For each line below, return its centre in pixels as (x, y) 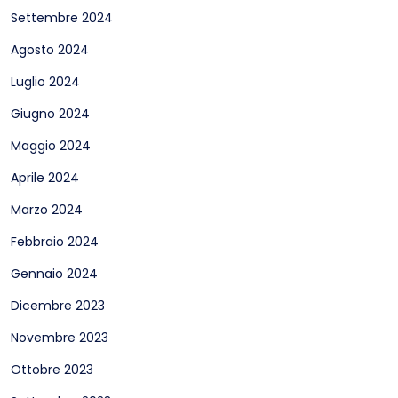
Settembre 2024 (62, 18)
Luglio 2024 (45, 82)
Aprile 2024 (45, 178)
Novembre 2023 (60, 338)
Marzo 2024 (47, 210)
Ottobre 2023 (52, 370)
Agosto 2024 (50, 50)
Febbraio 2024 (55, 242)
